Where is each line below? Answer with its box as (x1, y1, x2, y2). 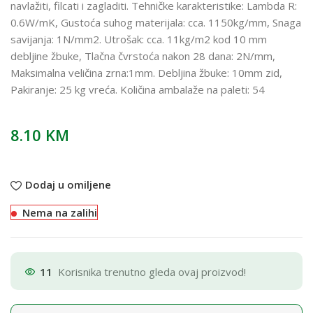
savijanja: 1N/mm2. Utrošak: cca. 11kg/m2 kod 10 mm (10, 31, 268, 46)
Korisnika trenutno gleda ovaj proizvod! (58, 265, 247, 279)
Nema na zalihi (22, 205, 98, 219)
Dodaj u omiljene (24, 177, 111, 192)
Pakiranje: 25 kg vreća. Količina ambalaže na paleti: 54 (10, 82, 265, 96)
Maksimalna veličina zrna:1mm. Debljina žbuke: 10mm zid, (10, 65, 283, 80)
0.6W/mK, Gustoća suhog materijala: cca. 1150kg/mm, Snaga (10, 15, 302, 29)
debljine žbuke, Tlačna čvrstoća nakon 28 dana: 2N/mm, (10, 48, 276, 63)
